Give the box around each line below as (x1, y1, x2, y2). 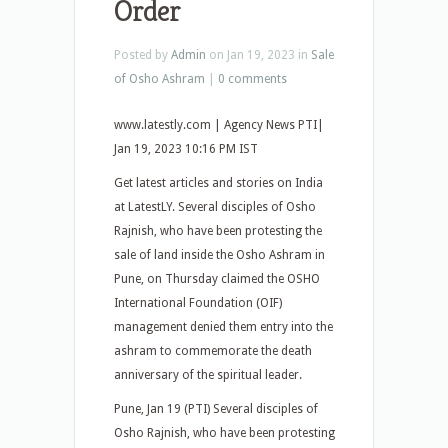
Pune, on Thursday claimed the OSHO (114, 272, 320, 286)
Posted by (114, 48, 171, 62)
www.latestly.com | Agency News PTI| (114, 118, 324, 132)
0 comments (218, 72, 287, 86)
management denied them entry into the (114, 320, 333, 334)
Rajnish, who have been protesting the (114, 224, 322, 238)
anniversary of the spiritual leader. (114, 368, 302, 382)
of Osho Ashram (114, 72, 205, 86)
